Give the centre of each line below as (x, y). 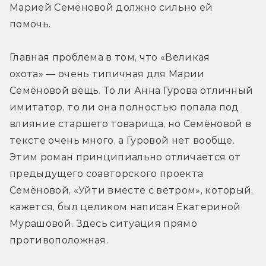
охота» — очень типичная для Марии (107, 74)
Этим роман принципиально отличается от (125, 157)
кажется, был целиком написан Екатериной (125, 207)
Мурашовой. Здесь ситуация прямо (103, 224)
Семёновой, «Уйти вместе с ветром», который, (132, 191)
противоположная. (59, 240)
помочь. (30, 24)
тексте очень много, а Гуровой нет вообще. (122, 141)
